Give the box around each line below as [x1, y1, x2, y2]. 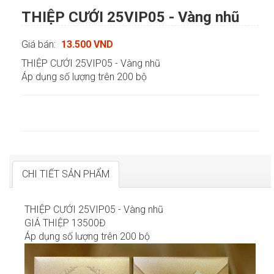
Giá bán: [21, 38, 58, 50]
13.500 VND [61, 38, 113, 50]
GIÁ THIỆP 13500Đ [24, 217, 106, 229]
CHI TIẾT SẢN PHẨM [22, 168, 109, 180]
